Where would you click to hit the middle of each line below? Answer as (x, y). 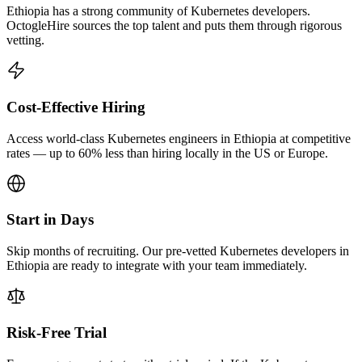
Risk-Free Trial (57, 332)
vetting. (25, 40)
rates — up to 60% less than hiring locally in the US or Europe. (167, 153)
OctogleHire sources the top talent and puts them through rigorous (174, 26)
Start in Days (50, 220)
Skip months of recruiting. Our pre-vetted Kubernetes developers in (178, 251)
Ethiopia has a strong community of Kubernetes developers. (158, 11)
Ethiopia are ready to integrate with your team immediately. (157, 266)
